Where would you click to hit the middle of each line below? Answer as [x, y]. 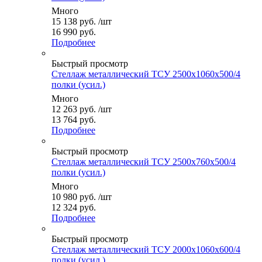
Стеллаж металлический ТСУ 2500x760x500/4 [144, 161]
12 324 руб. [74, 207]
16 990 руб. [74, 32]
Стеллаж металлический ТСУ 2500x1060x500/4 [146, 74]
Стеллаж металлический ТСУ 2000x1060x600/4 [146, 249]
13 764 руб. [74, 119]
